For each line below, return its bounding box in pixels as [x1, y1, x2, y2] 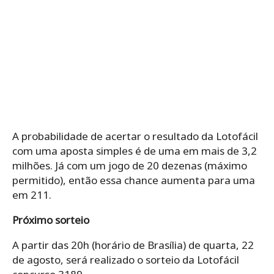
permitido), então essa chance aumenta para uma [12, 173, 255, 188]
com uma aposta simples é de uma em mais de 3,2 [12, 144, 257, 158]
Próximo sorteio [12, 213, 89, 228]
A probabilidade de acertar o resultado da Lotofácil [12, 129, 258, 144]
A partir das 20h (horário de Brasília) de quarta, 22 [12, 238, 254, 253]
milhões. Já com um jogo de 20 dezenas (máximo [12, 158, 247, 173]
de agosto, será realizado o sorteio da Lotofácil [12, 253, 239, 267]
